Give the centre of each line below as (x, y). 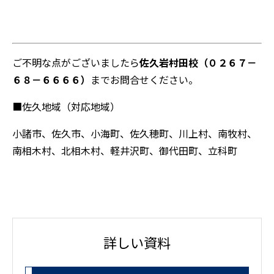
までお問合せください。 (144, 79)
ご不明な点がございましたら (76, 62)
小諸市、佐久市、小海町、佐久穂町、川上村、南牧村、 (135, 133)
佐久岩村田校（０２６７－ (198, 62)
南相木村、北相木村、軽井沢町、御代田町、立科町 (125, 150)
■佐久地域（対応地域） (66, 106)
